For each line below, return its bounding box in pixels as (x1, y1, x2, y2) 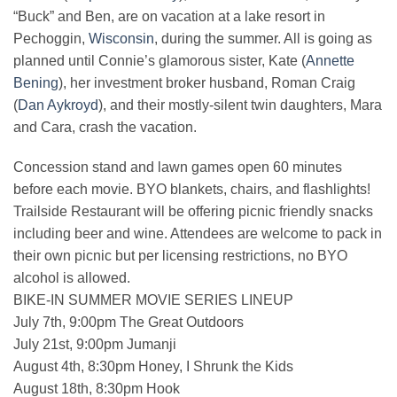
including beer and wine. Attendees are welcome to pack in (13, 226, 382, 242)
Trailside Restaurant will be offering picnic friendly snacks (13, 204, 373, 220)
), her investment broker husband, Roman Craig (58, 74, 355, 90)
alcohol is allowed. (13, 270, 130, 286)
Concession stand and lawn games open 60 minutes (13, 160, 342, 175)
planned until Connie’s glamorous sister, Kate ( (13, 52, 306, 68)
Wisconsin (89, 30, 154, 46)
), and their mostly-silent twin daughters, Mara (98, 97, 382, 113)
